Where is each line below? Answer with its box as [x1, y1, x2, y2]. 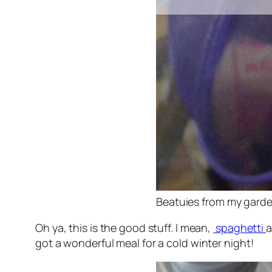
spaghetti [213, 220, 267, 236]
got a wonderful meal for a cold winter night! [35, 236, 256, 251]
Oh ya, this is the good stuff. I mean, [35, 220, 214, 236]
